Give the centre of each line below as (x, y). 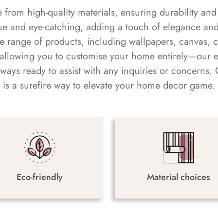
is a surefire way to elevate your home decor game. (109, 85)
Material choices (178, 177)
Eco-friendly (40, 177)
